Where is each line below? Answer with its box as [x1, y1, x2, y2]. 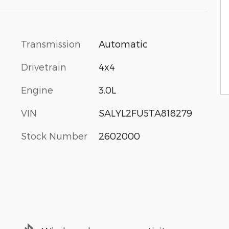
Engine [21, 84, 53, 95]
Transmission [21, 38, 81, 49]
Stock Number [21, 130, 87, 141]
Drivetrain [21, 61, 66, 72]
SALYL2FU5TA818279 [98, 107, 192, 118]
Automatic [98, 38, 148, 49]
